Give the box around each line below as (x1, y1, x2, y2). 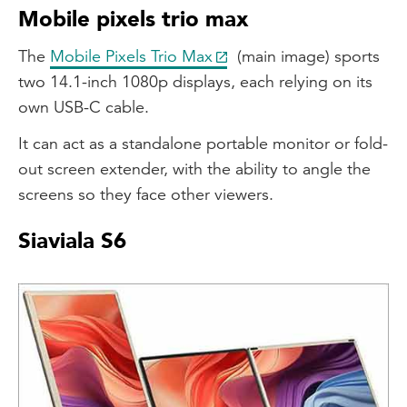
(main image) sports (233, 45, 380, 66)
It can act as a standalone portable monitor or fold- (18, 133, 388, 154)
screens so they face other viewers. (18, 184, 273, 204)
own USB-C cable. (18, 96, 149, 117)
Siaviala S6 (18, 226, 126, 256)
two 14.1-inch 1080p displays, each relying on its (18, 71, 372, 92)
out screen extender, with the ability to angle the (18, 158, 371, 179)
